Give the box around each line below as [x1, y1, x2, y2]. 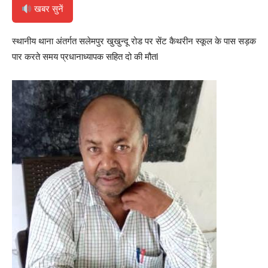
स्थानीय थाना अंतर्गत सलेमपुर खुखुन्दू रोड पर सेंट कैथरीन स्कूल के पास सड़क [12, 35, 256, 47]
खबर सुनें [32, 3, 64, 15]
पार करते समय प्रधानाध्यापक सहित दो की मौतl [12, 51, 159, 63]
